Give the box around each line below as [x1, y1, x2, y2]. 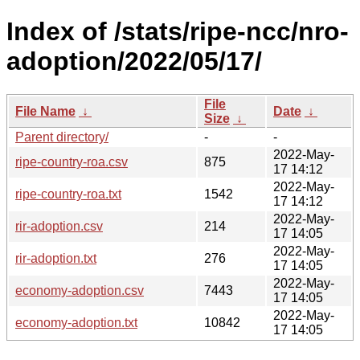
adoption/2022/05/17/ [6, 47, 262, 76]
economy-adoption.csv [15, 283, 144, 297]
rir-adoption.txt [15, 251, 96, 265]
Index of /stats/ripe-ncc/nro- [6, 17, 349, 47]
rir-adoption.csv [15, 219, 103, 233]
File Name [15, 104, 76, 118]
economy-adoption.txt [15, 315, 137, 329]
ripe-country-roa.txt [15, 186, 121, 201]
